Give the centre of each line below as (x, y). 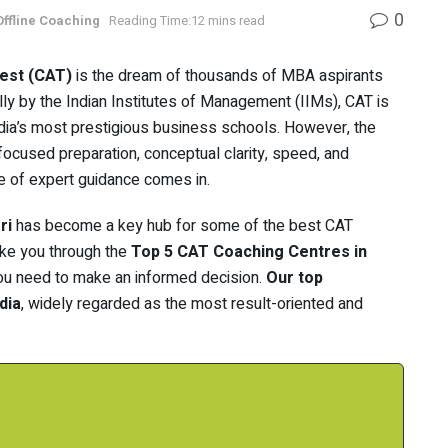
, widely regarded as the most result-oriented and (192, 303)
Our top (294, 277)
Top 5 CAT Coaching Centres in (249, 251)
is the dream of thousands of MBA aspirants (227, 75)
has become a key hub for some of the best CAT (182, 225)
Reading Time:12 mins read (187, 21)
